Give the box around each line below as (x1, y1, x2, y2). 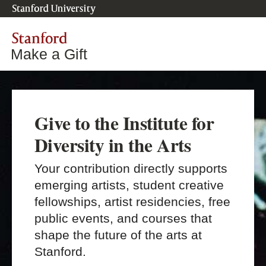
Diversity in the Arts (34, 131, 191, 159)
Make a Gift (11, 46, 87, 62)
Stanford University (12, 3, 96, 15)
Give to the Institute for (34, 109, 214, 137)
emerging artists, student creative (34, 178, 224, 192)
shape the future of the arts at (34, 228, 202, 242)
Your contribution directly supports (34, 161, 227, 176)
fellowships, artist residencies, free (34, 195, 230, 209)
